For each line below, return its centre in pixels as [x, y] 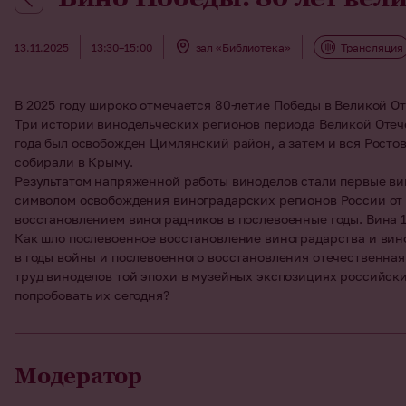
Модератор [78, 376]
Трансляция [372, 47]
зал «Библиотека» [243, 47]
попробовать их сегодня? [92, 295]
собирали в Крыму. [74, 162]
